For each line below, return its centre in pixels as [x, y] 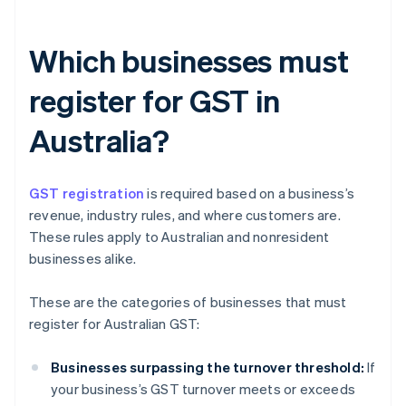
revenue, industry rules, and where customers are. [185, 215]
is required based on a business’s [250, 193]
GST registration [87, 193]
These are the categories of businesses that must [188, 302]
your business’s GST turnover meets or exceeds [203, 389]
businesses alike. [83, 259]
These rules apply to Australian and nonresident [179, 237]
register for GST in [155, 101]
